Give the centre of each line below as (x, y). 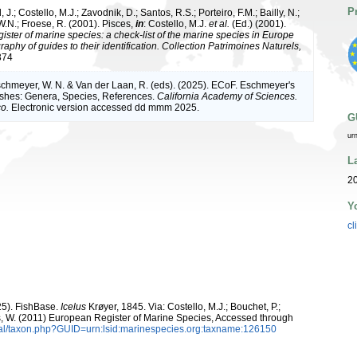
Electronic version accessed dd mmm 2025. (104, 107)
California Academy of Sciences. (227, 96)
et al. (219, 24)
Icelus (73, 306)
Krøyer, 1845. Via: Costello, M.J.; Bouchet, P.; (183, 306)
